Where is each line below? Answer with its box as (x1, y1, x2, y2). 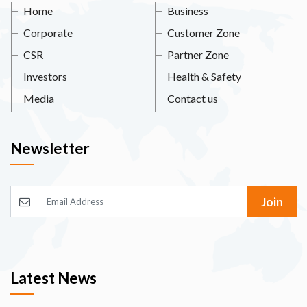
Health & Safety (167, 70, 241, 83)
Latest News (10, 269, 97, 287)
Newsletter (10, 139, 90, 158)
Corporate (23, 26, 73, 39)
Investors (23, 70, 67, 83)
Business (167, 4, 208, 17)
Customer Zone (167, 26, 240, 39)
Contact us (167, 92, 218, 105)
